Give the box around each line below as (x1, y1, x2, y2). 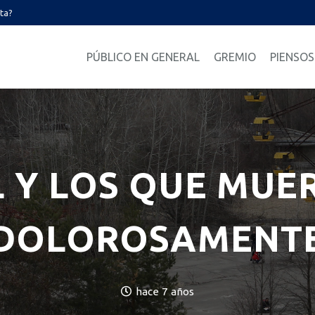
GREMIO (214, 51, 256, 63)
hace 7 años (136, 285, 195, 298)
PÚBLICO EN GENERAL (86, 51, 200, 63)
